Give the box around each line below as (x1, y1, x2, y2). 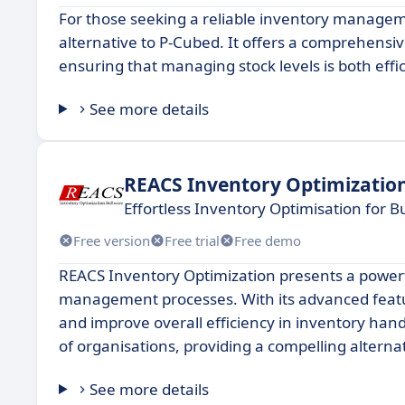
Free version (73, 231, 150, 250)
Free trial (165, 231, 220, 250)
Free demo (234, 231, 301, 250)
